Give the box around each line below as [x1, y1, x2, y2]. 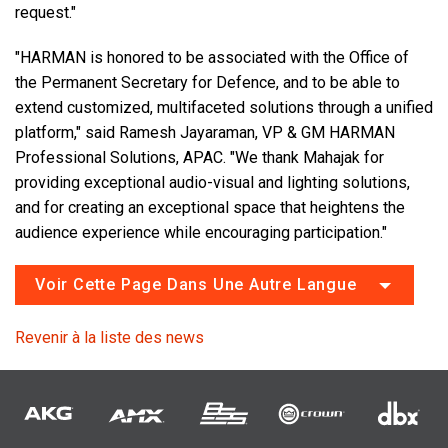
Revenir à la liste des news [15, 328, 204, 348]
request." [15, 3, 76, 23]
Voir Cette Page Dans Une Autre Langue [35, 275, 357, 295]
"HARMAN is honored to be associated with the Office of [15, 48, 409, 68]
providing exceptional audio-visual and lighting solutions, [15, 173, 410, 193]
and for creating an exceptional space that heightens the [15, 198, 405, 218]
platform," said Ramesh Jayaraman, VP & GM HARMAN [15, 123, 395, 143]
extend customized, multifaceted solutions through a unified [15, 98, 433, 118]
